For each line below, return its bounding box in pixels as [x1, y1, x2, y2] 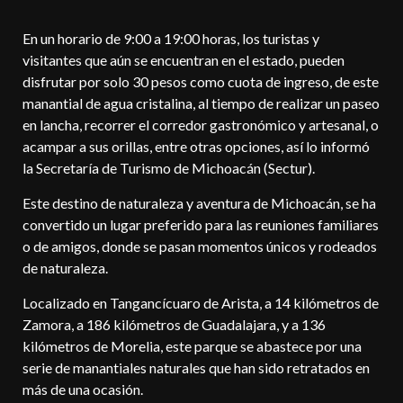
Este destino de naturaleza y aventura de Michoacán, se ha [22, 193, 376, 211]
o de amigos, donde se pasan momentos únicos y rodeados [22, 237, 377, 255]
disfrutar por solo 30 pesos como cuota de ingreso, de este [22, 72, 379, 90]
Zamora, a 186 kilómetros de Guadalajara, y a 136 [22, 315, 326, 333]
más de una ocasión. [22, 380, 143, 398]
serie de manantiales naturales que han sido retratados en [22, 358, 370, 376]
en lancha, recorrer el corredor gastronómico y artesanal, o [22, 115, 379, 133]
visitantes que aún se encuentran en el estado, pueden [22, 50, 345, 68]
